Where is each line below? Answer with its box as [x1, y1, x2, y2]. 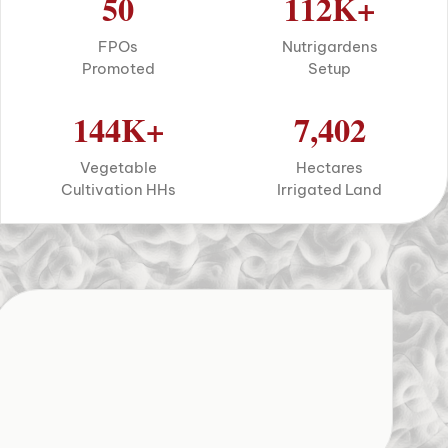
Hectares [296, 157, 364, 177]
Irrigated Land [277, 179, 383, 199]
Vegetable [79, 157, 157, 177]
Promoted [81, 59, 155, 79]
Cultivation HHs [60, 179, 176, 199]
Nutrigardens [281, 37, 378, 57]
